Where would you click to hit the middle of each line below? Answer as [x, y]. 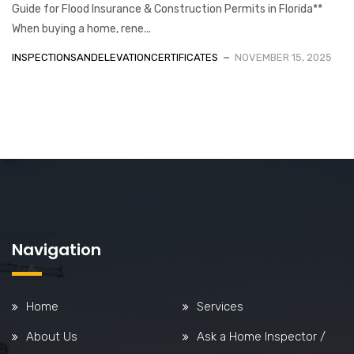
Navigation [56, 249]
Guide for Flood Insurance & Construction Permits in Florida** [167, 9]
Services [220, 306]
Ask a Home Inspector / [261, 336]
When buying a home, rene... [81, 28]
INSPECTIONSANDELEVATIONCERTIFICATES [115, 57]
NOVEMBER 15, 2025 [283, 57]
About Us [52, 336]
